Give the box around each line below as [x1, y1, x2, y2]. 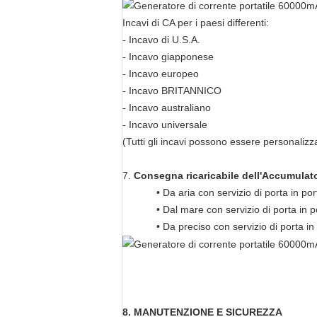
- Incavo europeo [122, 68, 199, 80]
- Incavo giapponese [122, 51, 214, 63]
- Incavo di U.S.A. [122, 34, 200, 46]
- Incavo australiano [122, 102, 211, 114]
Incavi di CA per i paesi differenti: [122, 17, 269, 29]
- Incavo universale [122, 119, 207, 131]
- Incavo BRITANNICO [122, 85, 221, 97]
